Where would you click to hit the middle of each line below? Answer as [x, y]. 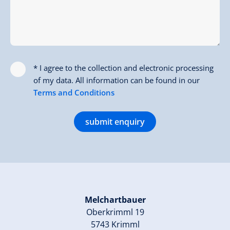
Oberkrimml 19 [115, 212]
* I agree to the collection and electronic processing [123, 68]
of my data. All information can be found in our [117, 80]
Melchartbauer [115, 199]
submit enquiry [115, 121]
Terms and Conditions [74, 92]
